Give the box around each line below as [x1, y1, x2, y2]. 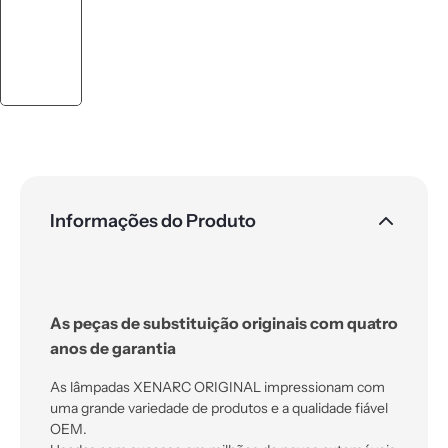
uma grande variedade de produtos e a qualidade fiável [50, 400, 388, 417]
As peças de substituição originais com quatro [50, 314, 398, 334]
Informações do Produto [50, 209, 256, 232]
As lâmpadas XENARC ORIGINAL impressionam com [50, 379, 385, 396]
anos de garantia [50, 339, 176, 359]
